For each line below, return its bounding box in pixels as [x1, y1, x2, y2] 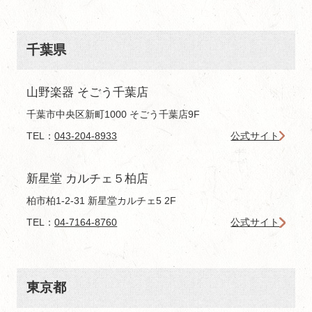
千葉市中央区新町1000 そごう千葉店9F [26, 109, 201, 120]
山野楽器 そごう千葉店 [26, 85, 149, 99]
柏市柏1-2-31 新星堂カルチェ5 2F [26, 195, 177, 207]
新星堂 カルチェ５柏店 [26, 171, 149, 185]
